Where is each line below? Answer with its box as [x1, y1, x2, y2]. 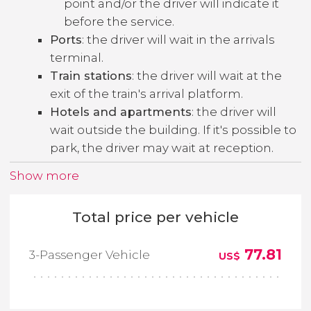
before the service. [64, 14, 174, 28]
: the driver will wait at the [132, 68, 282, 83]
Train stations [50, 68, 132, 83]
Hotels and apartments [50, 104, 192, 119]
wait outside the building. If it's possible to [50, 122, 296, 137]
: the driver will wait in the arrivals [82, 32, 275, 47]
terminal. [50, 50, 103, 65]
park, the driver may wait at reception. [50, 140, 274, 155]
